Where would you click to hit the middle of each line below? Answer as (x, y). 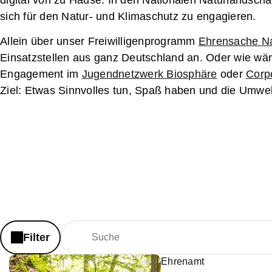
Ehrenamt (182, 262)
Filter (36, 238)
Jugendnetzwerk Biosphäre (149, 74)
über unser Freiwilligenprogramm (114, 42)
